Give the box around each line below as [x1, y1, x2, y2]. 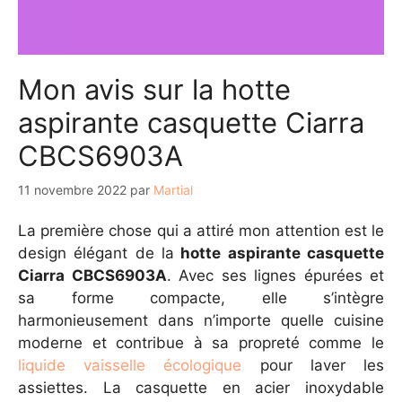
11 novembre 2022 [18, 182, 127, 198]
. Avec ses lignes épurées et [166, 266, 384, 284]
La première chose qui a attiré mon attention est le [18, 221, 384, 240]
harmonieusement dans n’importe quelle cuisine [18, 310, 384, 329]
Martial [153, 182, 193, 198]
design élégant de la [18, 243, 174, 262]
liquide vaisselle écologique [18, 355, 242, 374]
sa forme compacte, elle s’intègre [18, 288, 384, 307]
